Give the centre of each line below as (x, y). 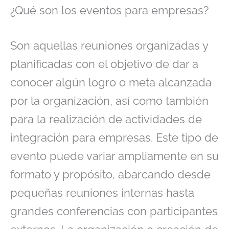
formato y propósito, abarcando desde (110, 175)
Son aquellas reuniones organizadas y (109, 46)
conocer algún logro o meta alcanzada (111, 83)
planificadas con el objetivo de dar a (104, 64)
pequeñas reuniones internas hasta (102, 193)
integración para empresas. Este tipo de (114, 138)
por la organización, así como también (109, 101)
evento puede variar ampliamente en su (114, 156)
